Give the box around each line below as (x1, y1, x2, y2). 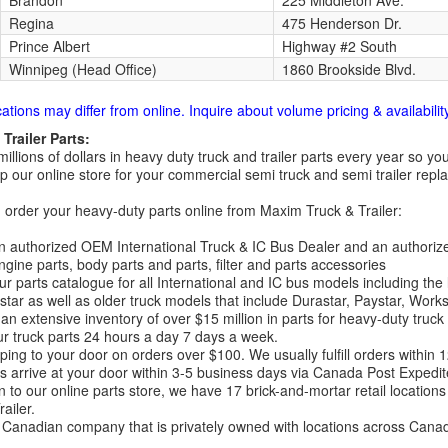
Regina (8, 13, 54, 33)
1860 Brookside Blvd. (281, 59, 416, 79)
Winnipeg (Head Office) (8, 59, 157, 79)
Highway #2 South (281, 36, 397, 56)
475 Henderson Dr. (281, 13, 402, 33)
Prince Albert (8, 36, 90, 56)
